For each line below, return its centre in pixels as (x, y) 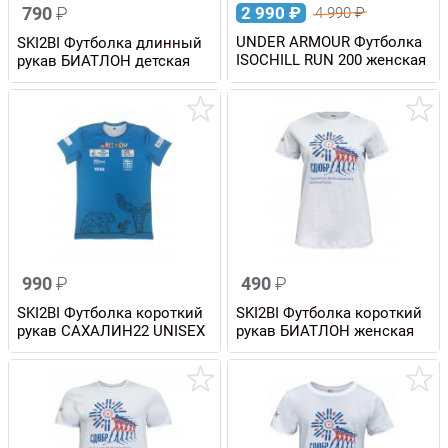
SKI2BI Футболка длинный (109, 42)
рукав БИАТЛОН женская (325, 330)
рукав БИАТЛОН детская (103, 60)
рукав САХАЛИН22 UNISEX (111, 330)
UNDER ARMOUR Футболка (329, 41)
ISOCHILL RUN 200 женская (331, 59)
